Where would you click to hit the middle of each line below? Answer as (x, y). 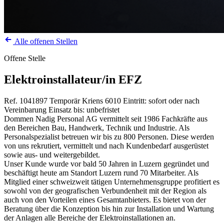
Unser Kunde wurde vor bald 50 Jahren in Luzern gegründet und (106, 163)
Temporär (65, 100)
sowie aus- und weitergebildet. (52, 154)
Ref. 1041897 (26, 100)
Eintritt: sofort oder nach (161, 100)
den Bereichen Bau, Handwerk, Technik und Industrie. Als (97, 127)
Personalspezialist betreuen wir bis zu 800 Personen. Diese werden (109, 136)
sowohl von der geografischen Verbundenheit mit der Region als (105, 190)
